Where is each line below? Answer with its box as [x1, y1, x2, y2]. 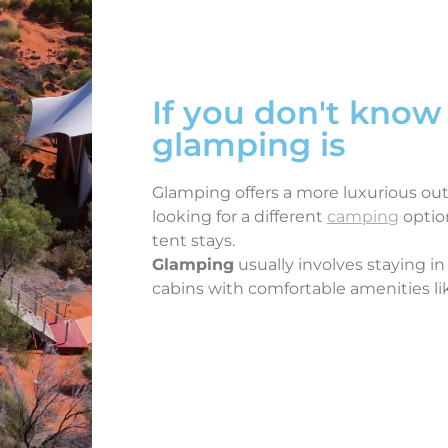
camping [327, 206, 399, 226]
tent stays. [152, 230, 235, 250]
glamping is [152, 124, 345, 164]
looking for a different [152, 206, 327, 226]
